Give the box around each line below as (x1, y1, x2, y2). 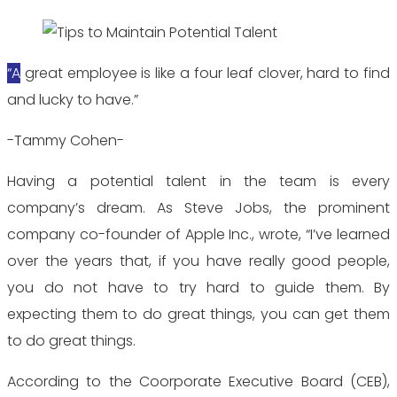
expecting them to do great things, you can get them (7, 304, 390, 324)
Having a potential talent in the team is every (7, 171, 390, 191)
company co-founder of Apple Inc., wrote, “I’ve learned (7, 224, 390, 245)
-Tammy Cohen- (7, 130, 124, 151)
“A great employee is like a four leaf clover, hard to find (7, 63, 20, 83)
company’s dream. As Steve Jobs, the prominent (7, 198, 390, 218)
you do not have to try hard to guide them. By (7, 277, 390, 298)
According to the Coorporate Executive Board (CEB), (7, 371, 390, 392)
